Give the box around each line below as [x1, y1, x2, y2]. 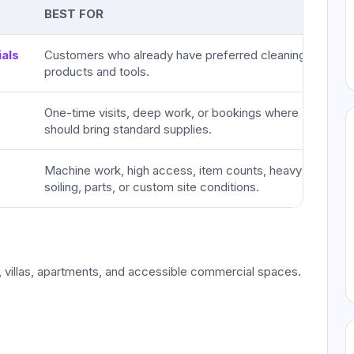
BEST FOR [44, 6, 104, 21]
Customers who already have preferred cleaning [44, 47, 306, 62]
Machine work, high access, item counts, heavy [44, 163, 302, 178]
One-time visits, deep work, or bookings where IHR [44, 105, 322, 120]
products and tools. [44, 64, 149, 79]
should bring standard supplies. [44, 122, 212, 137]
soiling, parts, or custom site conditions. [44, 179, 259, 194]
